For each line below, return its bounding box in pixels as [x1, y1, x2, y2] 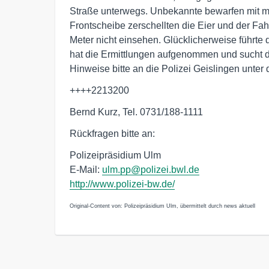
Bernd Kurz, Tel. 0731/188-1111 [70, 107, 203, 117]
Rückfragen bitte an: [70, 128, 155, 139]
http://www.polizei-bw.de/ [70, 179, 175, 189]
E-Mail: [70, 165, 102, 175]
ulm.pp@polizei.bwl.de [102, 165, 199, 175]
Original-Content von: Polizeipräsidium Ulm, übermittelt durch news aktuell [70, 203, 255, 209]
